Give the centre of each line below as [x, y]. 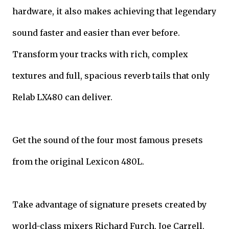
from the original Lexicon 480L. [78, 161]
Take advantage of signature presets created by [109, 204]
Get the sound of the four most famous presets [108, 140]
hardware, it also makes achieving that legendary [114, 11]
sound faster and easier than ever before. [96, 32]
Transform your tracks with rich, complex [100, 54]
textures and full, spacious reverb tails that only [111, 75]
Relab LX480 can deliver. [62, 97]
